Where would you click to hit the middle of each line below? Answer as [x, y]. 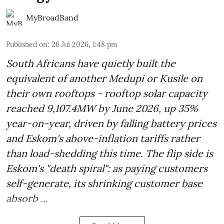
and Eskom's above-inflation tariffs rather [103, 138]
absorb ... [27, 198]
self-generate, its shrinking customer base [104, 183]
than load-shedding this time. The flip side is [109, 153]
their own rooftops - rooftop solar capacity [107, 93]
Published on [27, 44]
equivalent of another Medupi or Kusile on [104, 78]
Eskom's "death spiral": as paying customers [107, 168]
